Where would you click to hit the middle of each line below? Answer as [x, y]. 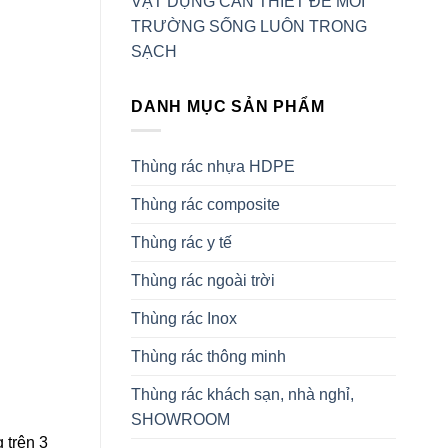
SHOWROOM [180, 420]
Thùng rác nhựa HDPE [213, 167]
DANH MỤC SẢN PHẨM [228, 106]
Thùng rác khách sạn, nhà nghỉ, [242, 395]
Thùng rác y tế [181, 243]
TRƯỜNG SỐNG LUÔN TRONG [249, 26]
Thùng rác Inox [184, 319]
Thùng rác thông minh [208, 357]
